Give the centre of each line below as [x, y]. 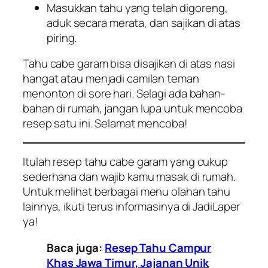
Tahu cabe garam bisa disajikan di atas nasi [129, 64]
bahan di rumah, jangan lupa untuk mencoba [133, 109]
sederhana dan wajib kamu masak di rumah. [129, 177]
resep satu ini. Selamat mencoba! [105, 124]
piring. [62, 37]
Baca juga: [76, 247]
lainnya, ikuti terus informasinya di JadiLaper [132, 207]
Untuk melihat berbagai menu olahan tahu [127, 192]
